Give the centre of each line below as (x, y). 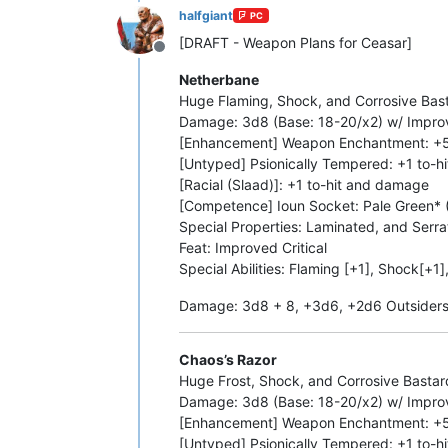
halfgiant (206, 15)
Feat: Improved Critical (253, 247)
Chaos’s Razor (228, 359)
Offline (183, 56)
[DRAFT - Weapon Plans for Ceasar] (295, 42)
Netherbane (219, 79)
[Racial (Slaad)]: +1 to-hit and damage (304, 184)
